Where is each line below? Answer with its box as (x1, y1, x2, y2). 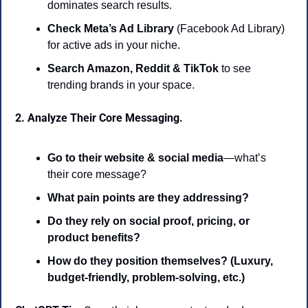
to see (219, 63, 251, 75)
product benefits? (47, 232, 140, 244)
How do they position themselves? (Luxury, (47, 255, 273, 267)
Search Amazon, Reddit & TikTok (47, 63, 219, 75)
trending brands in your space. (47, 79, 195, 91)
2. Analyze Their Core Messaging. (15, 111, 183, 125)
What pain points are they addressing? (47, 192, 249, 204)
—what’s (223, 152, 266, 164)
